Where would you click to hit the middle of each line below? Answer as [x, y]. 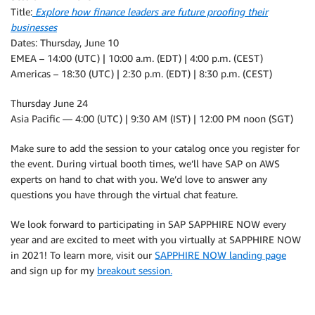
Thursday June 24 [49, 103]
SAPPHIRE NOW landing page [220, 255]
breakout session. [135, 270]
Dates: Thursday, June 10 [65, 43]
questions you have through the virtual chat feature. [124, 194]
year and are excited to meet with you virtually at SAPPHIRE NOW [156, 239]
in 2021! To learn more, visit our [83, 255]
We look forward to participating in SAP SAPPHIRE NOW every [148, 224]
